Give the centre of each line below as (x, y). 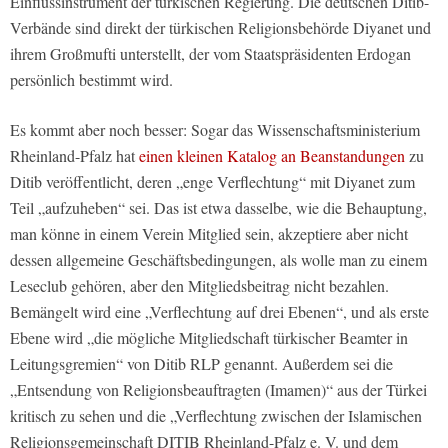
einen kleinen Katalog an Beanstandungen (272, 156)
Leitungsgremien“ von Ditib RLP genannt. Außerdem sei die (201, 364)
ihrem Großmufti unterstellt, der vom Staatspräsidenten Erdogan (210, 54)
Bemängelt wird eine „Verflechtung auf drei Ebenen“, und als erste (219, 312)
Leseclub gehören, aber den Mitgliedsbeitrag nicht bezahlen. (199, 286)
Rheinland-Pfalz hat (74, 156)
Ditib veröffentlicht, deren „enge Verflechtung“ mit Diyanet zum (212, 182)
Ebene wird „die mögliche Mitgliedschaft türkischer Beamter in (209, 338)
